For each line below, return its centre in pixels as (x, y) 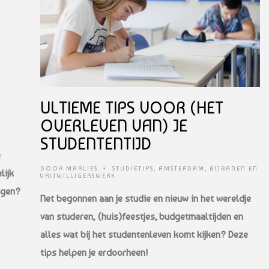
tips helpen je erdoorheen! (94, 252)
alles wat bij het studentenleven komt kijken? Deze (144, 234)
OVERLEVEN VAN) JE (114, 125)
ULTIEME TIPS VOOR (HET (132, 107)
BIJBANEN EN (234, 168)
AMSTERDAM (182, 168)
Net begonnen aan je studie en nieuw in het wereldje (146, 198)
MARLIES (82, 168)
